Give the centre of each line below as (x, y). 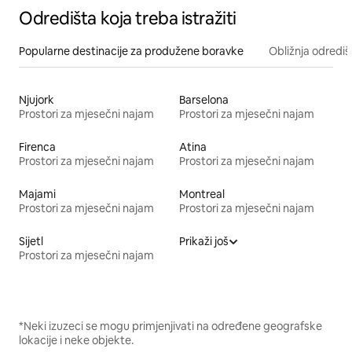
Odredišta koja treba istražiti (128, 18)
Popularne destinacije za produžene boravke (131, 51)
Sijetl (31, 241)
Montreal (202, 194)
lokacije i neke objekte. (76, 340)
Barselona (204, 99)
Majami (37, 194)
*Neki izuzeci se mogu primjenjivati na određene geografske (170, 326)
